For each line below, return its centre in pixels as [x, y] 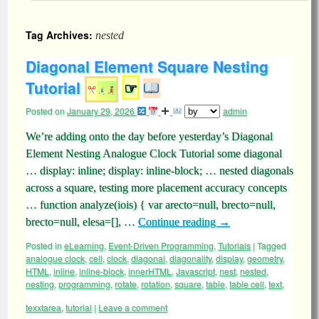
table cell [247, 284]
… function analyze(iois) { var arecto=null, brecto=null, [151, 205]
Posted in [44, 245]
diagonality [190, 258]
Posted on [45, 111]
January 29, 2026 [101, 111]
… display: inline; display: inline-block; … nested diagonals [159, 171]
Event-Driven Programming [161, 245]
